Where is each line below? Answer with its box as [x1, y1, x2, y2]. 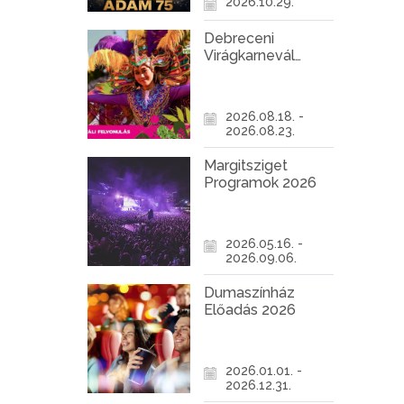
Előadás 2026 [203, 301, 296, 319]
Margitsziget [203, 157, 288, 175]
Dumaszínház [203, 284, 295, 302]
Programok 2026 [203, 174, 317, 192]
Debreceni [203, 30, 274, 48]
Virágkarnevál [203, 47, 295, 65]
